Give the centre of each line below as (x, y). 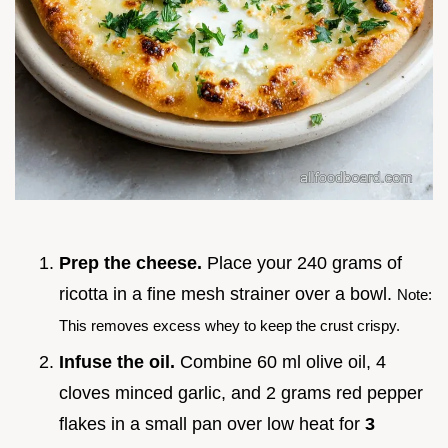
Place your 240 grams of (302, 263)
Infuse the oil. (117, 362)
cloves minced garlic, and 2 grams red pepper (241, 393)
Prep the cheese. (130, 263)
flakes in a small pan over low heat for (212, 424)
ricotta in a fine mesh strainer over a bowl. (228, 294)
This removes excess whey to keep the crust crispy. (229, 326)
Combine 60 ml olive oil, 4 (280, 362)
